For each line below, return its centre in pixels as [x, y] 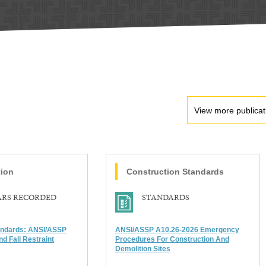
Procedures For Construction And [172, 240]
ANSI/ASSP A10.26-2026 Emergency [177, 230]
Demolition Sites [143, 249]
